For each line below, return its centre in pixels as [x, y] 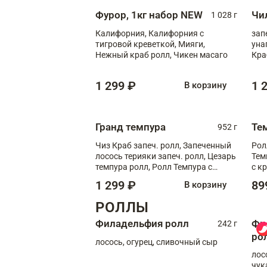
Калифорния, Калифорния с [150, 33]
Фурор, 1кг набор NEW [149, 15]
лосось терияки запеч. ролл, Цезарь [166, 156]
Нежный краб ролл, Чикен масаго [162, 55]
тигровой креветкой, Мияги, [150, 44]
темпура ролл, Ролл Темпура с [154, 167]
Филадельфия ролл [142, 223]
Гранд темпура [131, 127]
